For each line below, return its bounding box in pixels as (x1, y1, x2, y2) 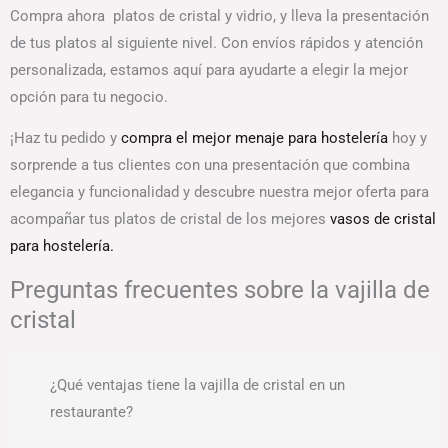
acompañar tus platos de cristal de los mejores (10, 210, 330, 229)
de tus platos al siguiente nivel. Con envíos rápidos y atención (10, 33, 423, 52)
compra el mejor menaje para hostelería (121, 129, 388, 148)
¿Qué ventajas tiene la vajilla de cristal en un (50, 376, 345, 395)
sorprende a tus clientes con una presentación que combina (10, 156, 410, 175)
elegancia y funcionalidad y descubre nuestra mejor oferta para (10, 183, 429, 202)
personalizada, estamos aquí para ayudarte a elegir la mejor (10, 60, 408, 79)
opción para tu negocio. (10, 87, 168, 106)
